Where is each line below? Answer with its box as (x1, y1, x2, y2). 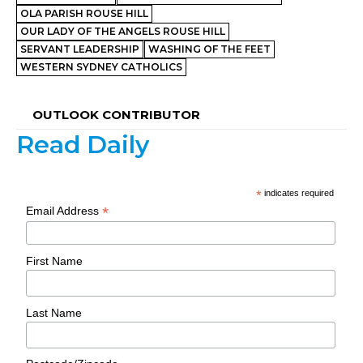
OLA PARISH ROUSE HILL (20, 6, 148, 19)
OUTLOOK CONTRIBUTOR (32, 106, 200, 122)
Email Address (26, 203, 103, 217)
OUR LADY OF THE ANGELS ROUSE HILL (20, 24, 225, 37)
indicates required (262, 187, 335, 198)
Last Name (26, 305, 83, 319)
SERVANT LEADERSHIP (20, 42, 139, 55)
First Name (26, 254, 83, 267)
